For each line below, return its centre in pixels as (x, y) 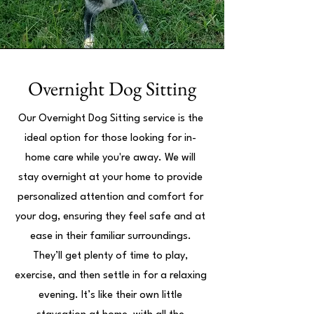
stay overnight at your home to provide (110, 178)
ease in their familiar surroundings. (110, 237)
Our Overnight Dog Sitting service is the (110, 119)
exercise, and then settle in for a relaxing (110, 276)
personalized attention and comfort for (110, 197)
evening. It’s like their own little (110, 295)
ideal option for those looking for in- (110, 138)
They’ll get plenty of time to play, (110, 256)
